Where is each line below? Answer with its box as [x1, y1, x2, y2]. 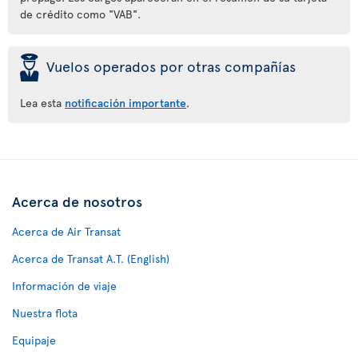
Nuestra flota [12, 305, 78, 320]
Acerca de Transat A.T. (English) [12, 251, 169, 266]
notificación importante [65, 95, 186, 110]
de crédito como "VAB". [20, 6, 141, 22]
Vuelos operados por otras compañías [46, 56, 296, 76]
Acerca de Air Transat [12, 224, 121, 239]
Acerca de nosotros [12, 191, 142, 211]
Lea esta [20, 95, 65, 110]
